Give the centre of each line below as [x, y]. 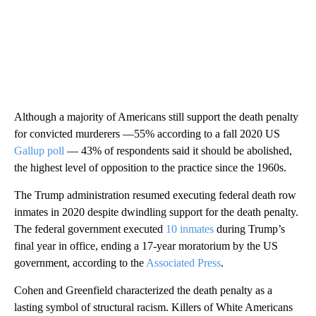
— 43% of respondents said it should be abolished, [180, 150]
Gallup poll [41, 150]
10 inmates [190, 229]
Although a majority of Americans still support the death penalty [156, 116]
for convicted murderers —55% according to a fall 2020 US [147, 133]
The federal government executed [90, 229]
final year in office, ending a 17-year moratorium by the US [146, 245]
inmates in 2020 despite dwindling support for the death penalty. [156, 212]
